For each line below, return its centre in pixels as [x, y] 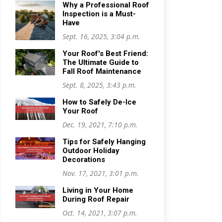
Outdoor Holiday [91, 151]
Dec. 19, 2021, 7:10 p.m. [100, 125]
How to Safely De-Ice [99, 102]
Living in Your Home [98, 190]
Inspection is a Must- [99, 14]
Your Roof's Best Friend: [105, 54]
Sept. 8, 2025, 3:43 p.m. [99, 85]
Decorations [84, 160]
